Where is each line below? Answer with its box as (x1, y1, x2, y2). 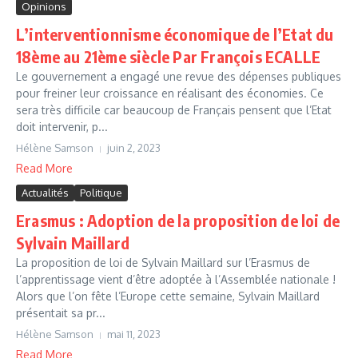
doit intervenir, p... (16, 120, 108, 133)
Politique (80, 186, 122, 199)
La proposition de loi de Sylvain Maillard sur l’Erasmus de (16, 256, 310, 269)
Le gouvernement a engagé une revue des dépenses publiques (16, 70, 341, 83)
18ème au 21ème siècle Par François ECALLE (16, 46, 321, 66)
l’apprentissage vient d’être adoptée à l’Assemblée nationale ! (16, 272, 339, 286)
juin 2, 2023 (107, 141, 161, 154)
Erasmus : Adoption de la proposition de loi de (16, 210, 340, 230)
